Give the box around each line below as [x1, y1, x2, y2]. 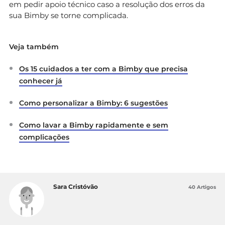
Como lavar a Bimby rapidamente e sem [19, 120, 168, 130]
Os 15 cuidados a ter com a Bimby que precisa [19, 64, 188, 73]
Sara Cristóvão [53, 182, 98, 190]
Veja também [9, 42, 59, 51]
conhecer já [19, 76, 62, 85]
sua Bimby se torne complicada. [9, 10, 128, 20]
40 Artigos [188, 183, 216, 190]
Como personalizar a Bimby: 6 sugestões [19, 98, 168, 107]
